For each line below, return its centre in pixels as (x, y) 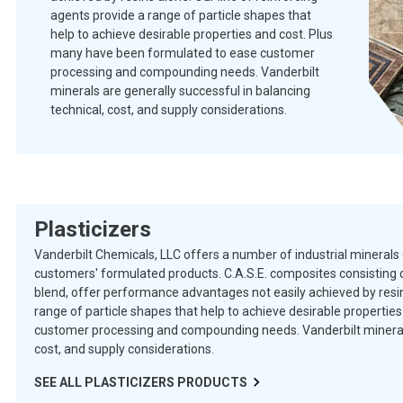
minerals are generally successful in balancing (180, 91)
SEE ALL (59, 382)
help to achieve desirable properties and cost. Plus (192, 34)
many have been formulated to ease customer (183, 53)
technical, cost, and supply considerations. (169, 110)
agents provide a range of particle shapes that (181, 15)
